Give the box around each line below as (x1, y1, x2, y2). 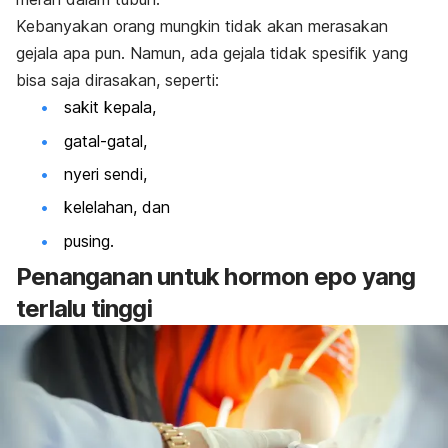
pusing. (64, 230, 114, 251)
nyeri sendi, (64, 163, 147, 184)
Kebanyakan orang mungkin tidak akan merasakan (16, 16, 388, 37)
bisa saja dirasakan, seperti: (16, 70, 219, 91)
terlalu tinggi (16, 294, 152, 324)
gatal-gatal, (64, 130, 147, 151)
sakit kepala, (64, 97, 156, 118)
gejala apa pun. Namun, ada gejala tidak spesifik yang (16, 43, 408, 64)
